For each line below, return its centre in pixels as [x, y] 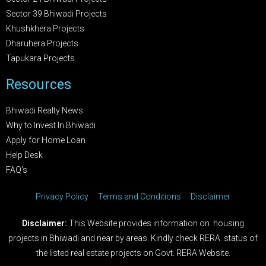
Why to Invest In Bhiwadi [51, 125]
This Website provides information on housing [156, 223]
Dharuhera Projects [42, 43]
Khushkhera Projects [45, 28]
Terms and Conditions [140, 196]
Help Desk [24, 155]
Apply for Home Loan [46, 140]
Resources [39, 84]
